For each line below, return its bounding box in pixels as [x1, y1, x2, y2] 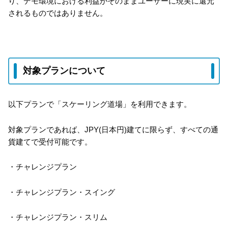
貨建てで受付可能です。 [8, 137, 92, 146]
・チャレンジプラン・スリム [8, 213, 107, 222]
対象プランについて [23, 66, 105, 76]
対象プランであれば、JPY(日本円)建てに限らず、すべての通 [8, 125, 218, 134]
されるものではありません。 [8, 8, 107, 17]
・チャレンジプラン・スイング [8, 187, 115, 196]
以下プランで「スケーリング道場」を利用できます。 [8, 100, 191, 109]
